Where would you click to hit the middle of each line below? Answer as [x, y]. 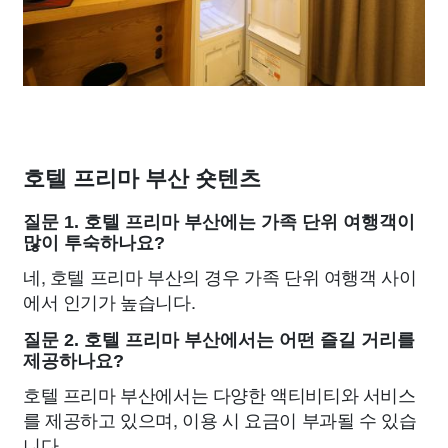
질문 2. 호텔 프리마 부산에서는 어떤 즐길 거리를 [219, 339]
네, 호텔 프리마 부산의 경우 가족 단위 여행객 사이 [220, 275]
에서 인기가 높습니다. [109, 300]
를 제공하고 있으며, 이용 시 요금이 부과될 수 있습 [220, 418]
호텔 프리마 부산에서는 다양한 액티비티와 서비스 [219, 393]
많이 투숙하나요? [94, 242]
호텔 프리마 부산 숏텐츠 [142, 178]
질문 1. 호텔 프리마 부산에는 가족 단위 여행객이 [219, 221]
